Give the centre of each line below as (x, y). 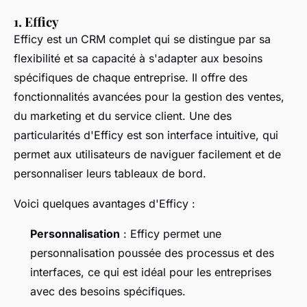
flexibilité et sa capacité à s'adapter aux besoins (138, 58)
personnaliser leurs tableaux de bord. (110, 173)
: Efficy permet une (171, 234)
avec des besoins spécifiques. (108, 291)
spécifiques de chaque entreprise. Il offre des (131, 77)
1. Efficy (36, 22)
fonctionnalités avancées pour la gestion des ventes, (149, 97)
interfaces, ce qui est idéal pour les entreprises (151, 272)
